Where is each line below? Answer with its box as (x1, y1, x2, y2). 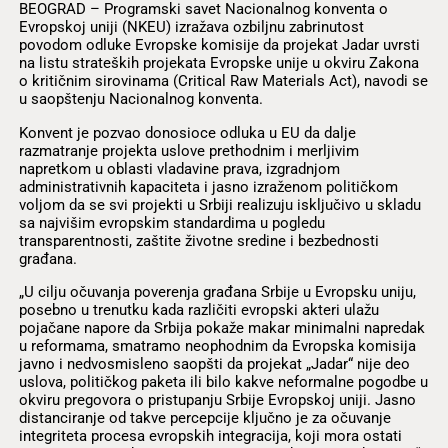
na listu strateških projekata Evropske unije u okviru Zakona (18, 54, 419, 73)
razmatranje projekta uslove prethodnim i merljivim (18, 141, 359, 160)
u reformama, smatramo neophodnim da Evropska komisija (18, 336, 416, 355)
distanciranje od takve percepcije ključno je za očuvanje (18, 408, 391, 427)
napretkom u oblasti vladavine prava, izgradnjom (18, 159, 340, 178)
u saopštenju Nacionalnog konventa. (18, 90, 263, 109)
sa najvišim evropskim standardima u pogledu (18, 213, 325, 232)
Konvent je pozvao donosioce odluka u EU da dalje (18, 123, 356, 142)
